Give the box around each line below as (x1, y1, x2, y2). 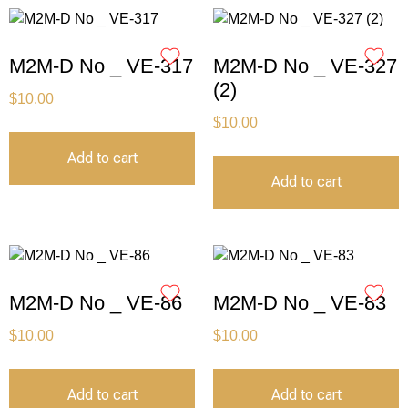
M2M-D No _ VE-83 (213, 291, 386, 315)
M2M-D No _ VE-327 (213, 55, 397, 78)
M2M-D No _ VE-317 (9, 55, 193, 78)
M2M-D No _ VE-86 (9, 291, 182, 315)
